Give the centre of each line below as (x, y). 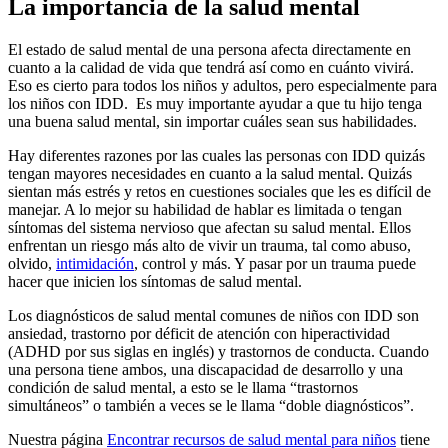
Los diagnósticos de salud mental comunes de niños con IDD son (213, 315)
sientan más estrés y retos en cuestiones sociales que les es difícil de (219, 191)
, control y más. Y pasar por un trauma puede (275, 263)
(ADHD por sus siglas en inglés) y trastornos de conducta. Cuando (218, 351)
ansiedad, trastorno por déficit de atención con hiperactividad (199, 333)
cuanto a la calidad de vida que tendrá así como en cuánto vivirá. (211, 67)
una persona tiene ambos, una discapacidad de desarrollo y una (205, 369)
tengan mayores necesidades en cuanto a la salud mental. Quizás (210, 173)
